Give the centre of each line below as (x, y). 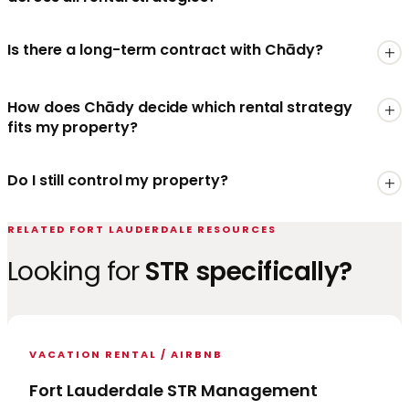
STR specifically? (249, 271)
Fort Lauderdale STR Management (173, 390)
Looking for (77, 271)
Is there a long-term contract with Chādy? (165, 50)
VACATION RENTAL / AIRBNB (126, 354)
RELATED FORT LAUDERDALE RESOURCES (142, 230)
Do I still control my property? (118, 181)
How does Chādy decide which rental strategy (180, 108)
